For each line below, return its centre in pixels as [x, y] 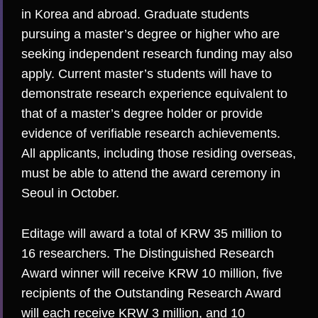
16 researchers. [67, 253]
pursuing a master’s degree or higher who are [150, 34]
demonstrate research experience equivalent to [154, 93]
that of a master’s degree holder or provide [142, 113]
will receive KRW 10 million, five [191, 273]
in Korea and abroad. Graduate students [135, 14]
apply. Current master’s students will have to [147, 73]
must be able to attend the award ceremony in [151, 173]
